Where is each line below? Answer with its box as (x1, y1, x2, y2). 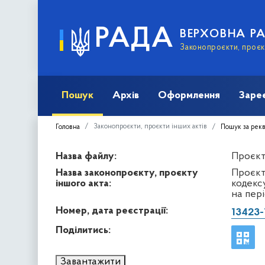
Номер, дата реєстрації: (56, 205, 168, 216)
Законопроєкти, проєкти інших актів (93, 122, 207, 130)
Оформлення (158, 89, 220, 101)
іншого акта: (56, 177, 111, 189)
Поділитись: (56, 224, 111, 236)
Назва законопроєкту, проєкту (56, 167, 198, 179)
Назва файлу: (56, 150, 117, 162)
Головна (56, 123, 80, 131)
